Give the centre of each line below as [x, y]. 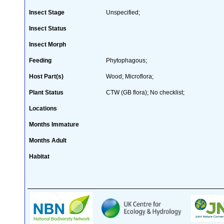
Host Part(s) [46, 76]
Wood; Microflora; [130, 76]
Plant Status [46, 92]
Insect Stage [47, 12]
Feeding [40, 60]
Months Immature [54, 124]
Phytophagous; [126, 60]
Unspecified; [123, 12]
